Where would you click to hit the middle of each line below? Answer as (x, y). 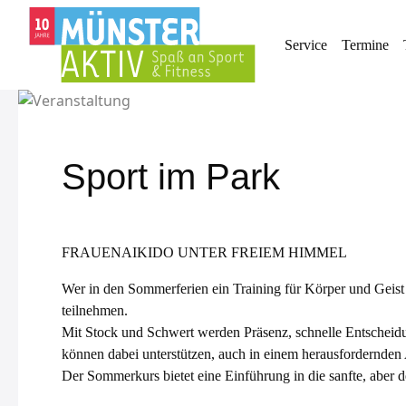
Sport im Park (171, 177)
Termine (365, 44)
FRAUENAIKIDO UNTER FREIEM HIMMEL (204, 252)
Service (306, 44)
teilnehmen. (95, 310)
